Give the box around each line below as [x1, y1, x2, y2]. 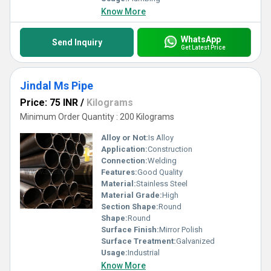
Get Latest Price [180, 44, 226, 51]
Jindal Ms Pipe [20, 79, 93, 92]
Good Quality [137, 168, 183, 177]
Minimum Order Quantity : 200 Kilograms [20, 112, 174, 122]
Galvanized [176, 237, 215, 246]
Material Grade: [101, 191, 162, 200]
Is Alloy [148, 133, 174, 142]
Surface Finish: [101, 225, 159, 234]
